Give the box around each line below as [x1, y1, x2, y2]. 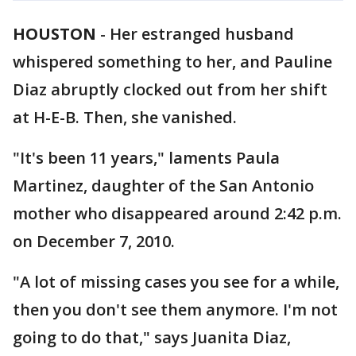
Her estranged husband [110, 23, 294, 44]
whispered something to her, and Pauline [13, 51, 332, 72]
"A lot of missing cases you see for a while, [13, 271, 339, 292]
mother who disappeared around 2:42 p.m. [13, 203, 342, 224]
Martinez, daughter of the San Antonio [13, 175, 314, 196]
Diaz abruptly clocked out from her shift [13, 79, 327, 100]
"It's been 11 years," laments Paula [13, 147, 280, 168]
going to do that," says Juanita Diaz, [13, 327, 291, 348]
